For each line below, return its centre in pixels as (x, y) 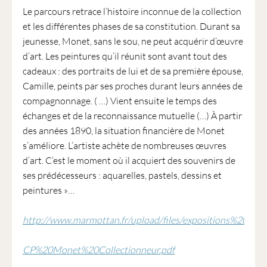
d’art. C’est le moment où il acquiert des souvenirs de (129, 160)
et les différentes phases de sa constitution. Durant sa (131, 26)
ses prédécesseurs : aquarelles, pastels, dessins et (122, 175)
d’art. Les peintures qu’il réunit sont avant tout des (125, 56)
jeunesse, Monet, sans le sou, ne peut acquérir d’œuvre (133, 41)
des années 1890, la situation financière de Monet (123, 130)
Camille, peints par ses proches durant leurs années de (132, 86)
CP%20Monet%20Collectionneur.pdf (98, 249)
